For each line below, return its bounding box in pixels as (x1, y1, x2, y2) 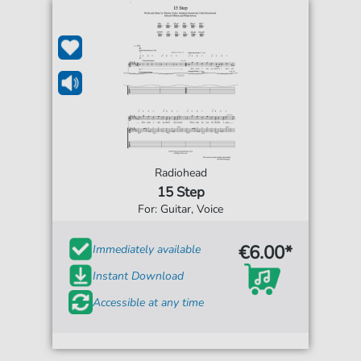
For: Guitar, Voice (138, 201, 223, 218)
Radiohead (154, 165, 207, 181)
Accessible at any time (93, 294, 205, 310)
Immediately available (93, 241, 201, 257)
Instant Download (93, 268, 185, 284)
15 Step (156, 183, 205, 202)
